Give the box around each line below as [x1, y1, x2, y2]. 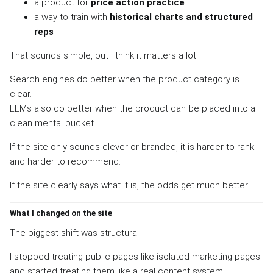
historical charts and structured [110, 11, 253, 23]
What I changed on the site [10, 208, 112, 218]
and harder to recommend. [10, 155, 121, 167]
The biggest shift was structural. [10, 227, 141, 239]
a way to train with [34, 11, 110, 23]
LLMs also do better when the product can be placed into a [10, 102, 255, 114]
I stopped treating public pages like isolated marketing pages [10, 251, 260, 263]
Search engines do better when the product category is [10, 73, 239, 85]
